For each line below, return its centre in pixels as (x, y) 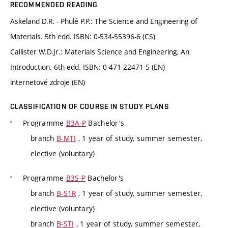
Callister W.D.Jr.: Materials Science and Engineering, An (100, 52)
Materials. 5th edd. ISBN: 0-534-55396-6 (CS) (83, 37)
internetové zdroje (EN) (48, 82)
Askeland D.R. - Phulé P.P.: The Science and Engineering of (104, 21)
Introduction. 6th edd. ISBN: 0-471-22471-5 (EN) (88, 67)
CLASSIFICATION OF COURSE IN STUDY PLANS (90, 107)
